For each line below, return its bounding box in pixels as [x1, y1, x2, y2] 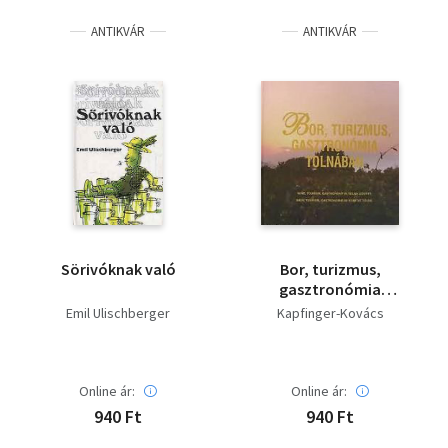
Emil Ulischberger [66, 304, 170, 322]
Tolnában [296, 299, 364, 319]
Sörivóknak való [60, 259, 176, 279]
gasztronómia [279, 279, 381, 299]
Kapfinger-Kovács [276, 304, 384, 322]
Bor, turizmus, [279, 259, 381, 279]
